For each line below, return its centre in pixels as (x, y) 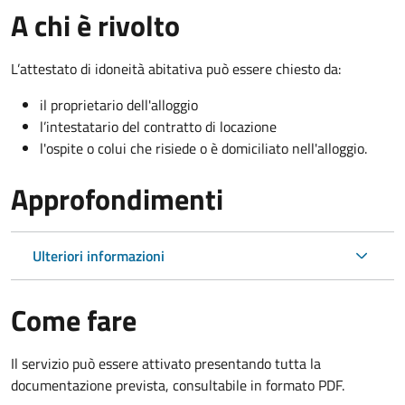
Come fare (74, 320)
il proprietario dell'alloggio (119, 104)
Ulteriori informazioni (99, 255)
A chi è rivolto (95, 25)
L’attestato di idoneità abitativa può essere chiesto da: (176, 68)
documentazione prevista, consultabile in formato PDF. (178, 385)
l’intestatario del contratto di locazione (158, 126)
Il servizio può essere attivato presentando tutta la (166, 363)
